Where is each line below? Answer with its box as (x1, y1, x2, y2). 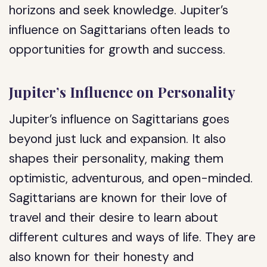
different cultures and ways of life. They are (9, 229, 256, 246)
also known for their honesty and (9, 249, 194, 265)
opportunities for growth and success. (9, 41, 226, 58)
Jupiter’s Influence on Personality (9, 82, 236, 101)
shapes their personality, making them (9, 150, 224, 167)
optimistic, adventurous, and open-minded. (9, 170, 253, 187)
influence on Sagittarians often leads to (9, 21, 231, 38)
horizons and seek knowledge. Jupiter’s (9, 2, 229, 18)
